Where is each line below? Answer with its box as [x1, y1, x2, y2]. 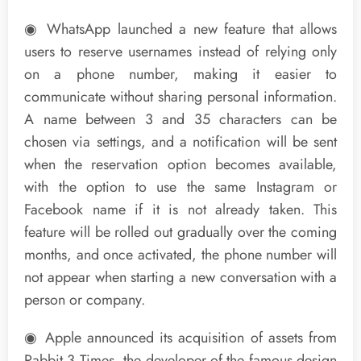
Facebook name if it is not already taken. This [24, 199, 337, 221]
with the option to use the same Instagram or [24, 176, 337, 198]
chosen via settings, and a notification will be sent [24, 131, 337, 153]
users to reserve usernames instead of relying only [24, 41, 337, 63]
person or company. [24, 289, 145, 311]
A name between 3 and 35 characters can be [24, 109, 337, 131]
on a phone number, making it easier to [24, 64, 337, 85]
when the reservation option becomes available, [24, 154, 337, 176]
